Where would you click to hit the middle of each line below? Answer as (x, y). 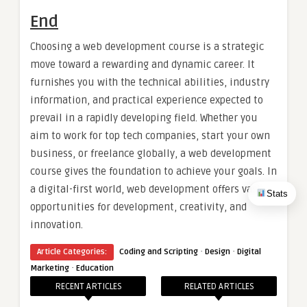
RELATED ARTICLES (219, 286)
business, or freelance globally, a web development (151, 153)
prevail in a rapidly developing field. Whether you (144, 118)
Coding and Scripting (159, 251)
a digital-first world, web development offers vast (146, 189)
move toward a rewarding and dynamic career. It (143, 64)
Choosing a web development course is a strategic (147, 46)
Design (218, 251)
